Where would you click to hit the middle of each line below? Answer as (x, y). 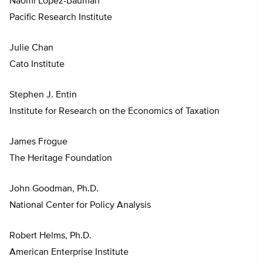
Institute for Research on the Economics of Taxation (114, 112)
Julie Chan (31, 48)
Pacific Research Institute (61, 18)
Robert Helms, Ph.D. (50, 236)
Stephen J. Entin (43, 95)
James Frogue (38, 142)
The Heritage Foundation (61, 159)
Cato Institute (37, 65)
